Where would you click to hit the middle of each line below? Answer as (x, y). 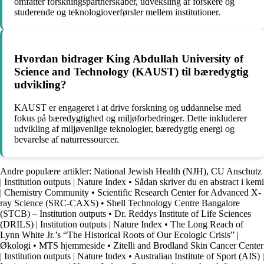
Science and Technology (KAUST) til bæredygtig (131, 71)
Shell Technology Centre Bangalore (173, 203)
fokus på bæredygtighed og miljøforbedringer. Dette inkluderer (131, 118)
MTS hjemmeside (72, 245)
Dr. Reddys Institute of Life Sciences (183, 213)
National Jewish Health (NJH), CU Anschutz (178, 171)
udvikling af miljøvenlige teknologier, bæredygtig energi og (124, 128)
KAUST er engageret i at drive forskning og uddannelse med (128, 107)
